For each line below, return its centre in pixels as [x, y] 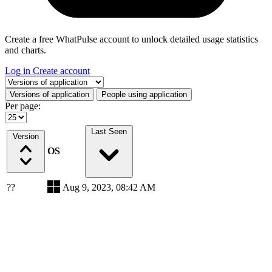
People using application [144, 94]
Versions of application [49, 94]
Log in [19, 70]
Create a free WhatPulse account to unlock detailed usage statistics [131, 39]
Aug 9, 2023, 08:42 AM [109, 187]
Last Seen [109, 131]
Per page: [23, 106]
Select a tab [26, 81]
